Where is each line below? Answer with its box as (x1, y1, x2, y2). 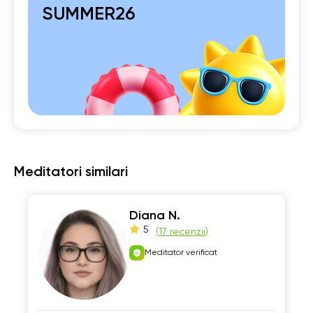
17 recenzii (159, 227, 205, 237)
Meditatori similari (14, 166, 128, 180)
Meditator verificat (145, 249, 217, 257)
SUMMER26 (42, 6, 135, 24)
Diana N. (129, 210, 180, 222)
